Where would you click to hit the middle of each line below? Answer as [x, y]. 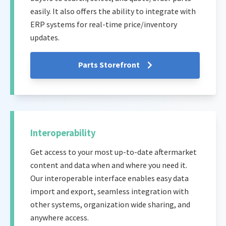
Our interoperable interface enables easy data [109, 178]
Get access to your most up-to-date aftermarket [114, 152]
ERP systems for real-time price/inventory [104, 24]
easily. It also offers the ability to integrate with [113, 11]
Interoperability [63, 133]
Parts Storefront [109, 65]
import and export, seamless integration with [109, 191]
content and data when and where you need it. [109, 165]
